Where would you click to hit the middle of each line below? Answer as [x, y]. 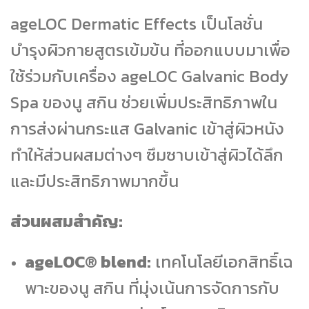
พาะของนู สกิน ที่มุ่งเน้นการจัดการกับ [152, 288]
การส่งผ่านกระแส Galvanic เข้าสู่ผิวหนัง [147, 128]
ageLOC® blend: [88, 262]
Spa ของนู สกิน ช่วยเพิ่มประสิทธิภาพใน [144, 102]
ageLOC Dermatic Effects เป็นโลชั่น [137, 23]
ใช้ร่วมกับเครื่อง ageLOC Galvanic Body [149, 76]
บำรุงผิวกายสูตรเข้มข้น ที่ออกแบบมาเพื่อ [150, 50]
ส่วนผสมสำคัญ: [67, 221]
